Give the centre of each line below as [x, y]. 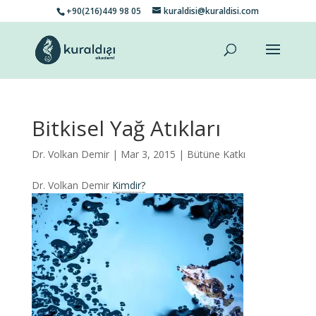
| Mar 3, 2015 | [148, 154]
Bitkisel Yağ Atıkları [126, 128]
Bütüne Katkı [216, 154]
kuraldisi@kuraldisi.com [212, 11]
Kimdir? [128, 185]
